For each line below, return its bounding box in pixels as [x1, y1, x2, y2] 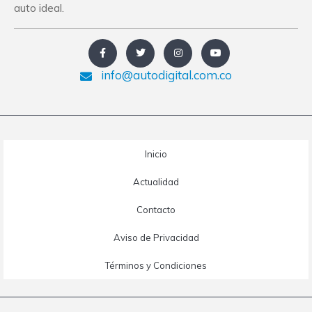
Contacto [136, 203, 175, 215]
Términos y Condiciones [105, 259, 207, 271]
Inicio [145, 148, 167, 159]
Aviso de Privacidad [113, 231, 199, 243]
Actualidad [133, 175, 179, 187]
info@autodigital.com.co [98, 67, 232, 82]
